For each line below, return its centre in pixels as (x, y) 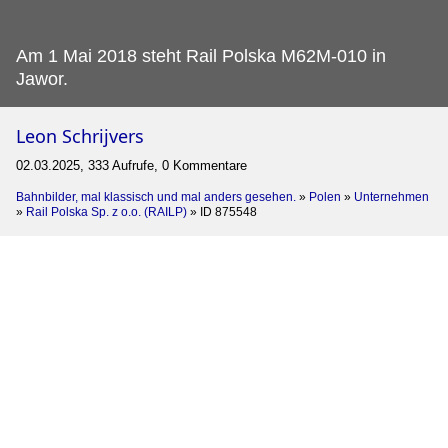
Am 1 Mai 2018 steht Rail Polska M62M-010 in (201, 55)
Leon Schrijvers (80, 135)
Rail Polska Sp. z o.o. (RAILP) (106, 211)
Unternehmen (391, 196)
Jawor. (42, 78)
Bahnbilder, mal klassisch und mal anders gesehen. (156, 196)
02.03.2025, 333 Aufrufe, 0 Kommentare (131, 165)
